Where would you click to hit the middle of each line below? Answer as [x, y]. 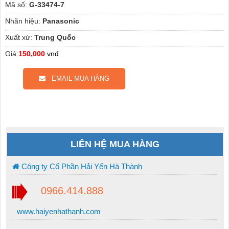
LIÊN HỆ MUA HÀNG [115, 144]
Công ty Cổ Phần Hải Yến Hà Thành [81, 167]
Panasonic [61, 21]
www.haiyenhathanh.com [58, 211]
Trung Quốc [55, 38]
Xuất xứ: [18, 38]
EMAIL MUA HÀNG [77, 79]
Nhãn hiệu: [22, 21]
